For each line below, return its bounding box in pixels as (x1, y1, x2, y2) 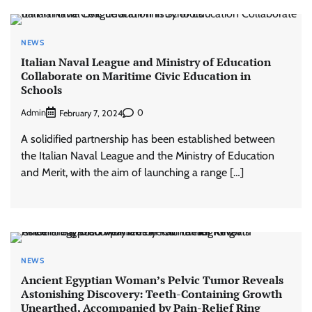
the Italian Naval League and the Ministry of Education (21, 148, 274, 162)
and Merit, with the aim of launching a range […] (21, 165, 244, 179)
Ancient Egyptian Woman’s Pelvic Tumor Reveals (21, 272, 283, 288)
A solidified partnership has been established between (21, 132, 275, 146)
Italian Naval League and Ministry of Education (21, 54, 271, 70)
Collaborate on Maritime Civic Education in (21, 68, 251, 84)
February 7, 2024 (59, 107, 123, 118)
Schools (21, 82, 62, 98)
